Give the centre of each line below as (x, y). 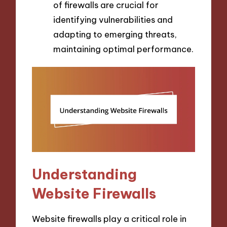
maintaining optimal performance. (123, 49)
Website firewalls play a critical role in (109, 218)
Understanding (85, 174)
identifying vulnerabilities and (113, 19)
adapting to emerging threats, (115, 34)
